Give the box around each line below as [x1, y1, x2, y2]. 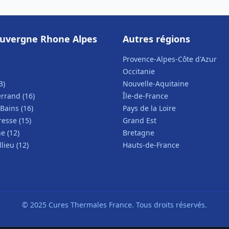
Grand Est [123, 116, 156, 125]
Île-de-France [123, 91, 168, 101]
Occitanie [123, 66, 155, 76]
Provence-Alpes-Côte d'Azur [123, 54, 217, 64]
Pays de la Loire [123, 103, 176, 113]
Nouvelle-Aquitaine [123, 79, 189, 88]
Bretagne [123, 128, 154, 138]
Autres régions [123, 33, 190, 45]
